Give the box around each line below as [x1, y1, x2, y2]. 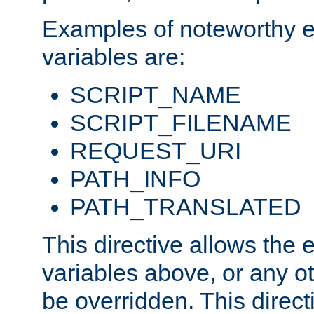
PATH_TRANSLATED [70, 193, 301, 221]
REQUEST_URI [70, 137, 241, 165]
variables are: [42, 43, 185, 71]
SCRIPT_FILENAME [70, 109, 292, 137]
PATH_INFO [70, 165, 200, 193]
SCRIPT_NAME [70, 81, 241, 109]
